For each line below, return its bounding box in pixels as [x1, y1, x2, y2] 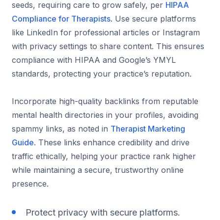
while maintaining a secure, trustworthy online [12, 165, 184, 175]
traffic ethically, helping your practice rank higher [12, 151, 196, 161]
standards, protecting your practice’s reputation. [12, 68, 192, 79]
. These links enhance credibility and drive [34, 137, 190, 147]
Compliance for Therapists [12, 13, 110, 24]
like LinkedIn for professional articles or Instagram [12, 27, 200, 37]
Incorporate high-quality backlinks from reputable [12, 96, 198, 106]
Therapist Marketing [110, 123, 185, 134]
